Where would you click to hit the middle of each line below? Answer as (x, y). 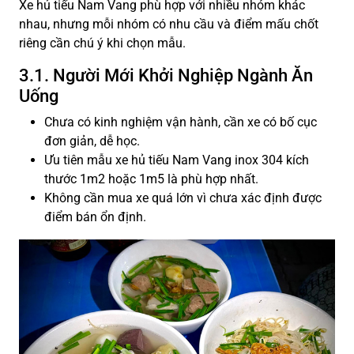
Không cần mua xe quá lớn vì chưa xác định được (183, 198)
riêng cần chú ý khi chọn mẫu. (102, 43)
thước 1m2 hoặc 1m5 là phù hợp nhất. (151, 179)
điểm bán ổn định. (95, 217)
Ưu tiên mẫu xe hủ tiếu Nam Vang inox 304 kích (177, 160)
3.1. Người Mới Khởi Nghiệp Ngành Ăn (166, 76)
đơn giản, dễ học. (92, 141)
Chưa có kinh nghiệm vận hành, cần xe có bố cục (181, 122)
